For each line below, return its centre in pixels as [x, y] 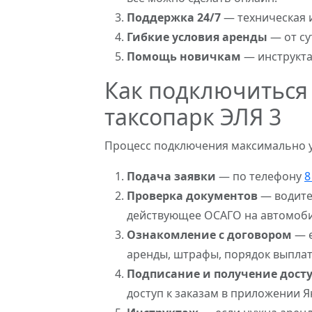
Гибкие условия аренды [197, 37]
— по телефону [260, 176]
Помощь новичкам [184, 56]
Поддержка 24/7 [174, 17]
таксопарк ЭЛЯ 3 [193, 117]
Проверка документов [192, 196]
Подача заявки [171, 176]
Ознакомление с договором [209, 235]
